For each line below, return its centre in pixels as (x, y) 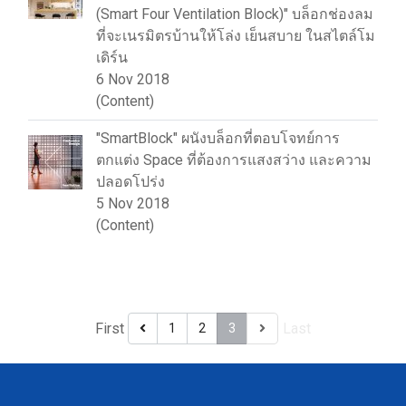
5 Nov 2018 (133, 203)
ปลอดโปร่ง (130, 182)
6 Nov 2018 (133, 79)
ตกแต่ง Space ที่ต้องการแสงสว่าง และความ (234, 160)
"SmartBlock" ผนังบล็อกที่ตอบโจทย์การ (218, 138)
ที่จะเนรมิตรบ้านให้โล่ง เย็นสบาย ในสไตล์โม (236, 36)
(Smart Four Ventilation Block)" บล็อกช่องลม (235, 14)
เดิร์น (112, 58)
